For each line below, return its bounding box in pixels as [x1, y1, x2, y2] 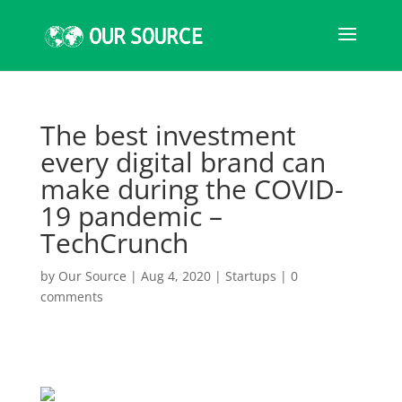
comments [39, 288, 103, 305]
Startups [224, 267, 276, 284]
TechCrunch [39, 224, 188, 261]
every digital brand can [39, 144, 326, 180]
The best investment [39, 117, 296, 153]
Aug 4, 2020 [140, 267, 211, 284]
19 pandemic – [39, 197, 223, 234]
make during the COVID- [39, 170, 344, 207]
